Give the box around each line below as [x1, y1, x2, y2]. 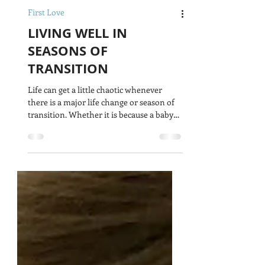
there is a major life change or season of [28, 158, 174, 169]
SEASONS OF [28, 103, 108, 121]
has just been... [28, 183, 82, 194]
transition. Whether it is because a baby [28, 170, 69, 182]
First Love [28, 68, 64, 79]
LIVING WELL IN [28, 85, 127, 104]
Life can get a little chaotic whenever [28, 146, 162, 157]
